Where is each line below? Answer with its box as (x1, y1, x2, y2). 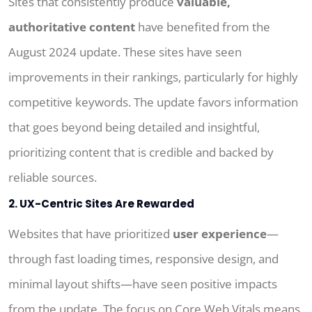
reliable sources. (8, 169, 97, 186)
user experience (173, 226, 267, 242)
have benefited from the (135, 19, 270, 36)
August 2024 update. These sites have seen (8, 44, 242, 61)
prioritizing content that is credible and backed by (8, 144, 274, 161)
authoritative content (8, 19, 135, 36)
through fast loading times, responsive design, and (8, 251, 279, 267)
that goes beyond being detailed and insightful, (8, 119, 260, 136)
